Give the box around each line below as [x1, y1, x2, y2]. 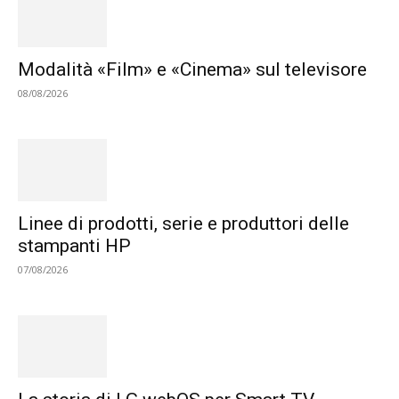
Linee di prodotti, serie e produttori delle [18, 213, 349, 234]
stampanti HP [18, 235, 131, 256]
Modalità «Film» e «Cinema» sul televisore [18, 59, 367, 80]
